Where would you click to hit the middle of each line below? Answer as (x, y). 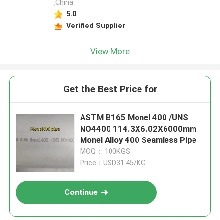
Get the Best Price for (110, 89)
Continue (81, 192)
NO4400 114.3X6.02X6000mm (138, 129)
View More (110, 51)
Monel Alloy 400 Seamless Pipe (138, 140)
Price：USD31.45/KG (113, 163)
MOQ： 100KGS (105, 151)
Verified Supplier (96, 25)
